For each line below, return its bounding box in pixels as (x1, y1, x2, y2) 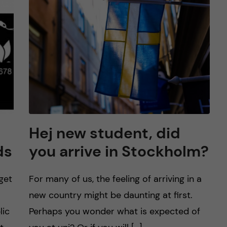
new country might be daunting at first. (28, 189, 193, 201)
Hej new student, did (28, 123, 180, 143)
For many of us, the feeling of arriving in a (28, 173, 202, 185)
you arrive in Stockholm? (28, 141, 209, 161)
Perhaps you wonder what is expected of (28, 205, 200, 217)
